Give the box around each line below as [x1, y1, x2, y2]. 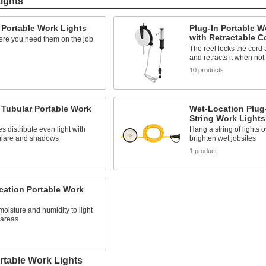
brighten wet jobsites [189, 134, 256, 142]
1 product [189, 147, 217, 154]
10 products [189, 66, 224, 74]
